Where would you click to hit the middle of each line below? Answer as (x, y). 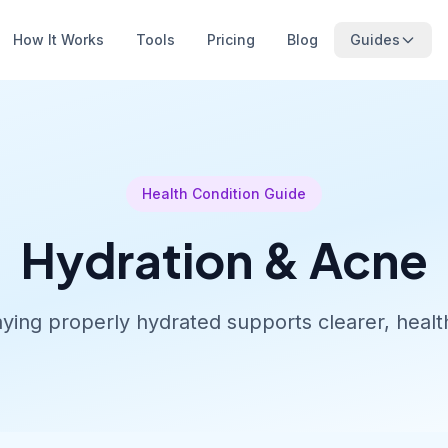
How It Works (58, 39)
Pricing (231, 39)
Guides (375, 39)
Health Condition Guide (224, 193)
